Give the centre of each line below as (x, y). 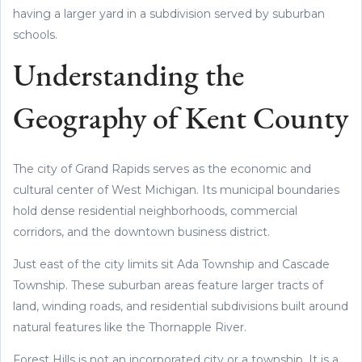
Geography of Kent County (181, 120)
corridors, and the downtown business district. (141, 232)
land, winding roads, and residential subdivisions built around (181, 306)
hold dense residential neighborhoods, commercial (155, 210)
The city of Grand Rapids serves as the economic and (162, 168)
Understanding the (128, 78)
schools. (35, 34)
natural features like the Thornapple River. (130, 327)
